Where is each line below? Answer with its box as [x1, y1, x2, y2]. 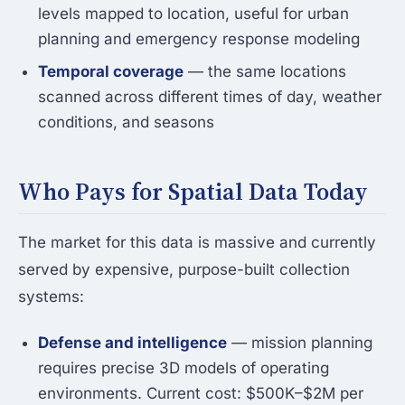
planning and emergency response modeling [38, 30, 360, 49]
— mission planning [227, 334, 372, 353]
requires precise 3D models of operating [38, 359, 329, 378]
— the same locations [184, 62, 346, 81]
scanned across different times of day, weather [38, 88, 381, 107]
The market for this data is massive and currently [18, 233, 376, 252]
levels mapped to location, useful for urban [38, 5, 349, 24]
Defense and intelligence [38, 334, 227, 353]
